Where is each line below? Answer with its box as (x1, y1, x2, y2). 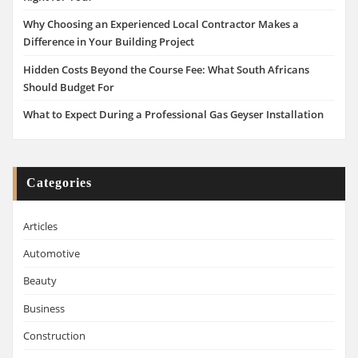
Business (23, 300, 65, 316)
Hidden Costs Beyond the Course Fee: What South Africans (23, 62, 309, 77)
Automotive (23, 245, 80, 261)
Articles (23, 218, 58, 233)
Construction (23, 328, 86, 344)
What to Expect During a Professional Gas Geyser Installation (23, 106, 324, 121)
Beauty (23, 273, 57, 288)
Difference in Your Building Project (23, 34, 194, 50)
